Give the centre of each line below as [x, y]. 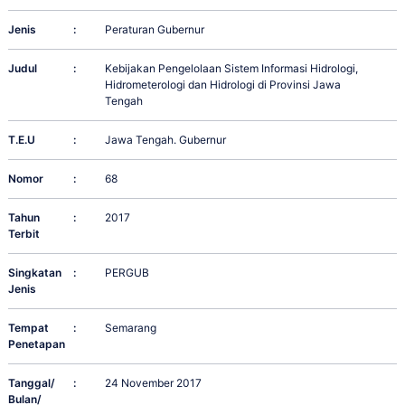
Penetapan [37, 344]
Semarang [131, 328]
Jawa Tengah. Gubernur [166, 140]
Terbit [24, 234]
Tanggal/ [32, 383]
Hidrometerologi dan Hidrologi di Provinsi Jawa [223, 85]
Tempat [28, 328]
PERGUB [127, 273]
